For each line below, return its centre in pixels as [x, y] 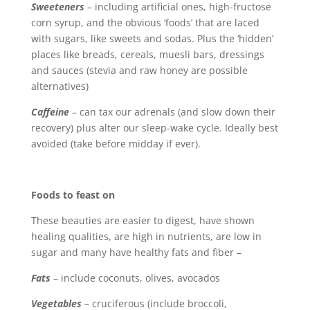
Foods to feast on [73, 195]
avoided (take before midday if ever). [116, 144]
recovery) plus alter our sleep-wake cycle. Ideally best [154, 128]
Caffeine [50, 112]
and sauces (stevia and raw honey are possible [139, 71]
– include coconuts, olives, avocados [135, 278]
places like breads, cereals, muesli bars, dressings [147, 55]
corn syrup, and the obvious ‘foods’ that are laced [145, 23]
